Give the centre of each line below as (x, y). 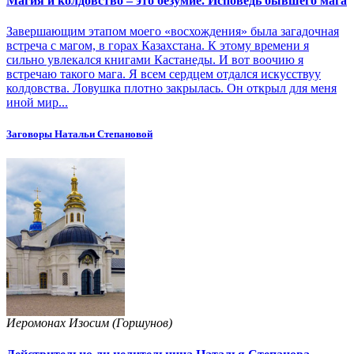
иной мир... (37, 103)
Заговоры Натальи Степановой (79, 134)
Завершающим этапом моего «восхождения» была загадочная (173, 32)
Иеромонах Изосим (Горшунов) (89, 323)
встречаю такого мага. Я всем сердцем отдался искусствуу (164, 74)
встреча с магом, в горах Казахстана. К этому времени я (158, 46)
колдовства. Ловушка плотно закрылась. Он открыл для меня (171, 88)
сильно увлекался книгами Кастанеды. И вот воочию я (155, 60)
